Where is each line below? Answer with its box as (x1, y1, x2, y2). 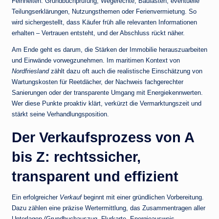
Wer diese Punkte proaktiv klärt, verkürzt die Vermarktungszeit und (12, 100, 201, 108)
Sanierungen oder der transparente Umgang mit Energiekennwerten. (12, 89, 203, 97)
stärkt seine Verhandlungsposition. (12, 110, 109, 118)
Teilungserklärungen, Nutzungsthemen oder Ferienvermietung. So (12, 8, 197, 16)
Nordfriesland (12, 67, 49, 75)
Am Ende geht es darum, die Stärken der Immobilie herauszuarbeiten (12, 46, 207, 54)
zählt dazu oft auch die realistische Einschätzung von (49, 67, 202, 75)
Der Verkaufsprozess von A (12, 130, 194, 146)
